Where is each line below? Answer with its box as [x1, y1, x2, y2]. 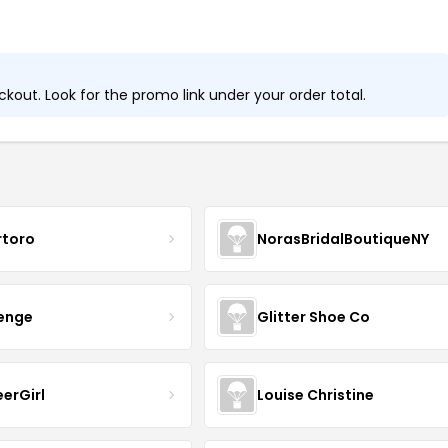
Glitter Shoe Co [257, 306, 371, 327]
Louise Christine [257, 384, 375, 405]
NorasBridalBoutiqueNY [257, 228, 430, 249]
